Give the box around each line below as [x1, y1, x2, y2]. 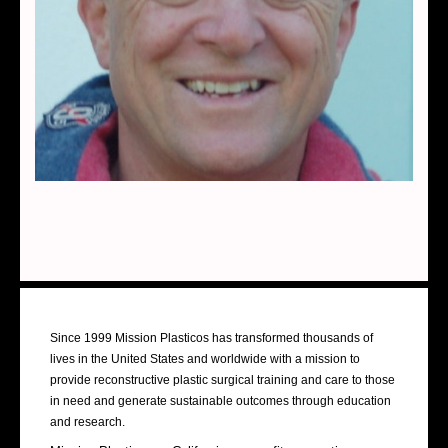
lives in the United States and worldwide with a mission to [50, 351, 360, 366]
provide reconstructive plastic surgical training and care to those [50, 372, 395, 387]
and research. [50, 414, 125, 429]
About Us [50, 296, 130, 317]
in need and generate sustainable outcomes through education [50, 393, 391, 408]
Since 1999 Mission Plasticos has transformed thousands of [50, 330, 373, 345]
